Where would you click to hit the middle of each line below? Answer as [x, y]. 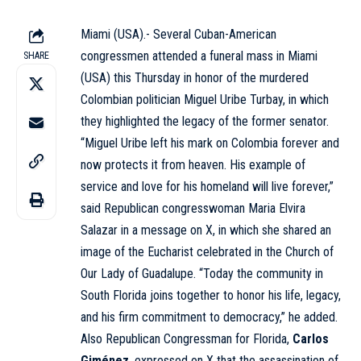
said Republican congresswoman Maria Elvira [193, 208]
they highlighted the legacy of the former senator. [205, 121]
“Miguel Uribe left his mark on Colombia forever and [210, 143]
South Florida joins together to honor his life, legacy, [211, 295]
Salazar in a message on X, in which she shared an [206, 230]
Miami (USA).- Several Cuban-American [178, 34]
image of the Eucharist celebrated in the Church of [207, 251]
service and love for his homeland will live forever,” [207, 186]
